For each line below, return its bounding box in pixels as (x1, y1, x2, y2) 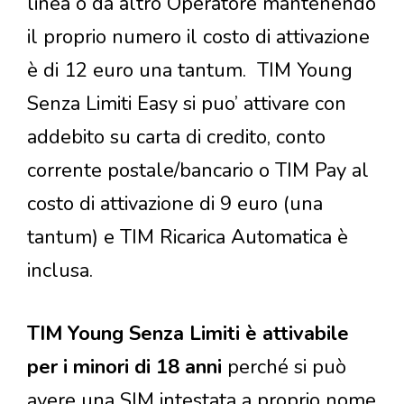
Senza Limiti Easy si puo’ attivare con (27, 90, 346, 118)
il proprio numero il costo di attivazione (27, 23, 370, 51)
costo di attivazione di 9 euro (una (27, 190, 323, 218)
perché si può (227, 353, 346, 381)
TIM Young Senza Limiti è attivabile (27, 320, 349, 348)
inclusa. (27, 257, 93, 285)
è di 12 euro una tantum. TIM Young (27, 57, 353, 85)
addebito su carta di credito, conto (27, 124, 326, 151)
